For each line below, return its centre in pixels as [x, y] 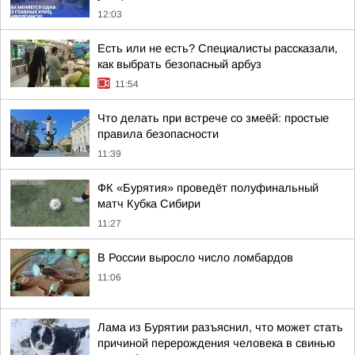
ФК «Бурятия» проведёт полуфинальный [208, 188]
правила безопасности [158, 134]
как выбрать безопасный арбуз [179, 64]
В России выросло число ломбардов [195, 258]
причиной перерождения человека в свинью [216, 343]
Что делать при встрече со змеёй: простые [213, 118]
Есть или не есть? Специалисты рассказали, [218, 48]
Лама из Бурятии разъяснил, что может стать [220, 327]
